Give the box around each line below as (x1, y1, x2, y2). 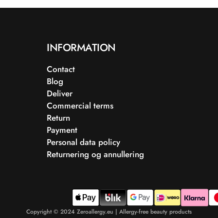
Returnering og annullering (47, 148, 144, 160)
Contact (47, 63, 75, 75)
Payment (47, 124, 77, 136)
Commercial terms (47, 100, 113, 111)
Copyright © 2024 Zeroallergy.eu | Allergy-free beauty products (26, 207, 192, 216)
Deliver (47, 88, 73, 99)
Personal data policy (47, 136, 120, 148)
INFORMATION (47, 40, 116, 55)
